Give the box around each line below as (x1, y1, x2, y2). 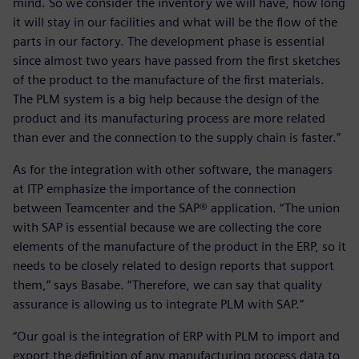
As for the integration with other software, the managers (13, 162, 333, 178)
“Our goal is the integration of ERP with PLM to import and (13, 329, 340, 345)
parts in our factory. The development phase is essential (13, 34, 325, 50)
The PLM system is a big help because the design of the (13, 91, 319, 107)
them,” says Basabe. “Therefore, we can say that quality (13, 277, 322, 293)
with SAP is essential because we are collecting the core (13, 220, 321, 236)
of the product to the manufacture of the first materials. (13, 72, 325, 88)
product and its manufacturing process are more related (13, 111, 325, 127)
